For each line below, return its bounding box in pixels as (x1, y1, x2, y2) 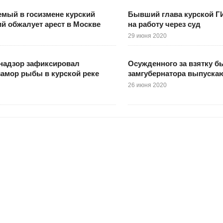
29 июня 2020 (127, 32, 167, 40)
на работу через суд (127, 20, 201, 29)
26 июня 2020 (127, 82, 167, 89)
